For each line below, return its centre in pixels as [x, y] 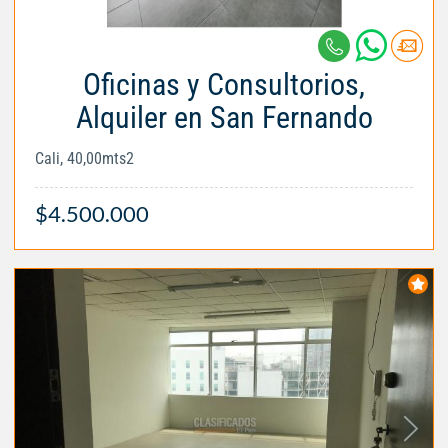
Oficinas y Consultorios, [224, 84]
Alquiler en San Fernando [224, 117]
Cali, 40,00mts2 [84, 158]
